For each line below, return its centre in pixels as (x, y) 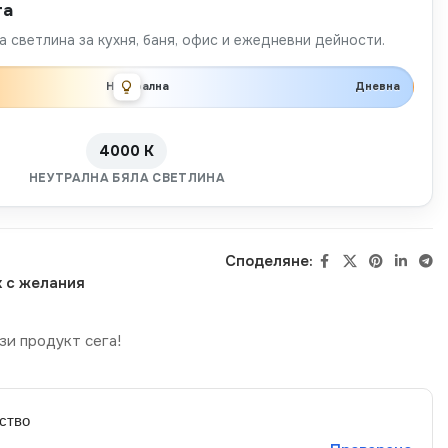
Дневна (377, 86)
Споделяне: (268, 261)
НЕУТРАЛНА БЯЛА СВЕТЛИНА (127, 177)
